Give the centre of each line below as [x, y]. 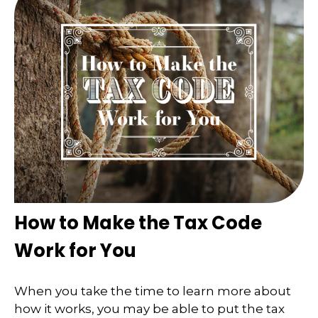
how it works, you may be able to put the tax [149, 309]
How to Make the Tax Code [138, 223]
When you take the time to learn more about [153, 291]
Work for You [75, 250]
